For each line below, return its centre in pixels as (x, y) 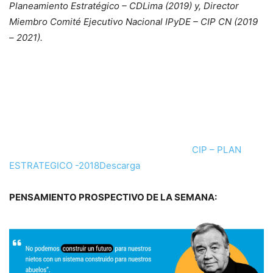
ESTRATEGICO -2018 (54, 166)
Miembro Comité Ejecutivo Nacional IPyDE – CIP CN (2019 (133, 22)
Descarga (120, 166)
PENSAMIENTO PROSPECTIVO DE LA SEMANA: (113, 197)
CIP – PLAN (217, 150)
